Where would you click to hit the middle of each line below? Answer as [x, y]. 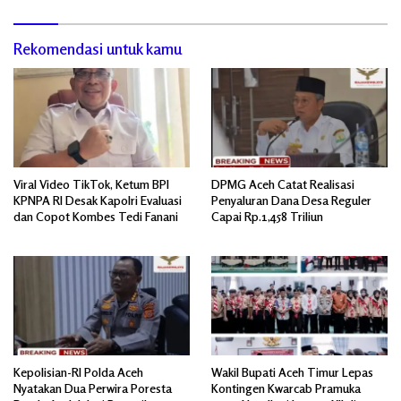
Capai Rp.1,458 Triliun [267, 217]
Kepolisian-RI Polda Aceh [78, 371]
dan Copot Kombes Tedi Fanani [96, 217]
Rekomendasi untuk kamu [98, 49]
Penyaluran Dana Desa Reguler [291, 200]
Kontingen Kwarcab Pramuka [286, 388]
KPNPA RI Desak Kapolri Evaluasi [98, 200]
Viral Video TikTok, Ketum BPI [91, 184]
